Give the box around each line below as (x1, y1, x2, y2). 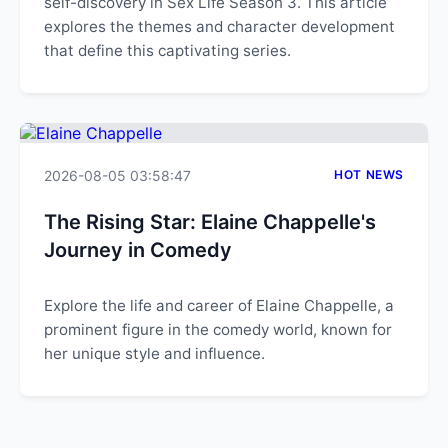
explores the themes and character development (44, 17, 395, 36)
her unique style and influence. (44, 344, 265, 363)
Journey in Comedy (44, 238, 232, 262)
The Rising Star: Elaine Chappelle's (44, 210, 376, 234)
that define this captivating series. (44, 41, 291, 60)
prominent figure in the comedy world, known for (44, 320, 392, 339)
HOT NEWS (334, 167, 404, 182)
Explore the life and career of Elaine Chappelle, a (44, 296, 394, 315)
